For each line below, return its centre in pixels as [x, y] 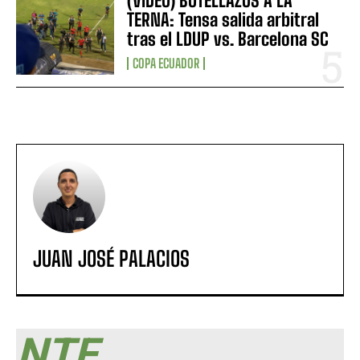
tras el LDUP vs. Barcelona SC [228, 39]
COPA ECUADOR [166, 63]
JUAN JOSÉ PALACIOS [111, 259]
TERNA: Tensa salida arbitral [223, 20]
